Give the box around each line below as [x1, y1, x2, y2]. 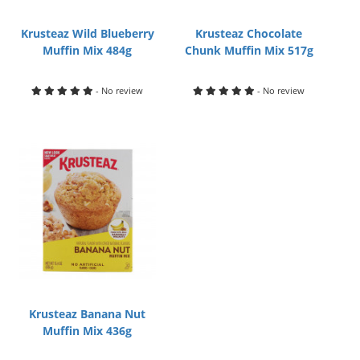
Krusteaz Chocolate [195, 26, 302, 42]
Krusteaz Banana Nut [29, 306, 145, 322]
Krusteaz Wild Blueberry [20, 26, 154, 42]
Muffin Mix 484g [43, 43, 132, 59]
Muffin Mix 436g [43, 323, 132, 339]
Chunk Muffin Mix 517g [184, 43, 313, 59]
